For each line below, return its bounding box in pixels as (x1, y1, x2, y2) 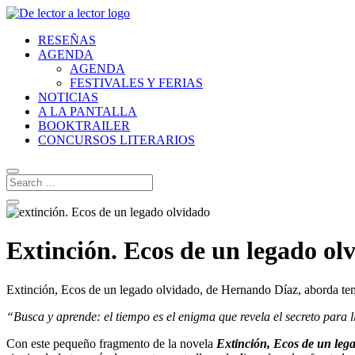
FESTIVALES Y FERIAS (70, 76, 203, 90)
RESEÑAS (38, 33, 96, 47)
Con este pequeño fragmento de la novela (6, 336, 216, 350)
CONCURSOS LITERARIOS (38, 133, 195, 147)
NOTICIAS (38, 90, 98, 104)
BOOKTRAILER (38, 119, 130, 132)
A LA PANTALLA (38, 105, 137, 118)
